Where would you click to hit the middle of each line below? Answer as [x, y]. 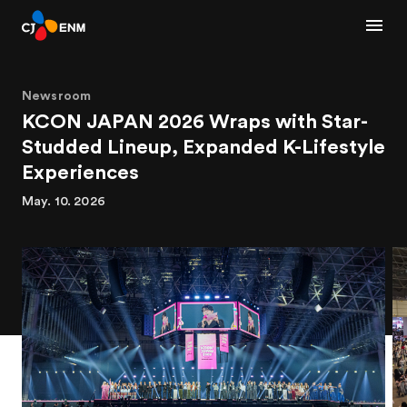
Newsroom [57, 96]
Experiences [80, 173]
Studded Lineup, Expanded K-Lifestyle [203, 147]
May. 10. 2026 [64, 202]
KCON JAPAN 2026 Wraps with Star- [195, 122]
